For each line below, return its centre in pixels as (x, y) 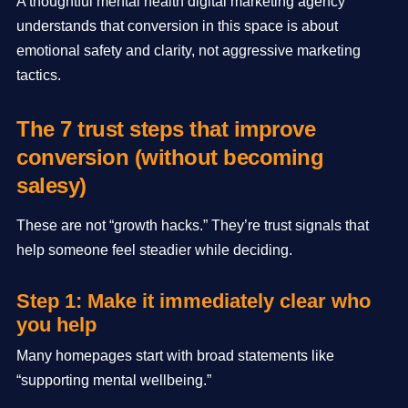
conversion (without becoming (170, 157)
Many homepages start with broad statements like (175, 355)
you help (56, 325)
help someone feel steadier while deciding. (154, 250)
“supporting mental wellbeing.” (114, 380)
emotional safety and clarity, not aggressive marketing (189, 51)
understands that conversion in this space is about (177, 26)
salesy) (51, 185)
